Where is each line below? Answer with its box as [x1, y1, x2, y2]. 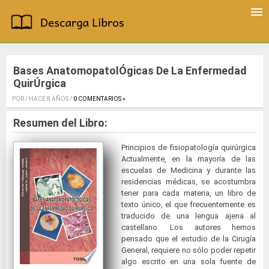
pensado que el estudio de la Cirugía [121, 234, 256, 244]
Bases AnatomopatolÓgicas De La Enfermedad [13, 64, 247, 77]
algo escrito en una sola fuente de [121, 257, 256, 267]
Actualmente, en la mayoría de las [121, 154, 256, 164]
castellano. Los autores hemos [121, 223, 256, 232]
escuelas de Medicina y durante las [121, 166, 256, 175]
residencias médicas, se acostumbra [121, 177, 256, 187]
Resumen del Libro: [13, 116, 107, 130]
